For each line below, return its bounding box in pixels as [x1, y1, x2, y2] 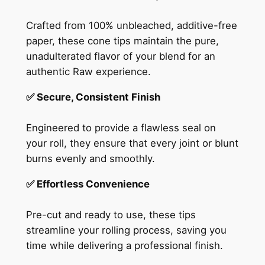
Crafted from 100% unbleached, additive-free [25, 20, 237, 32]
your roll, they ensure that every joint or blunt [25, 137, 238, 149]
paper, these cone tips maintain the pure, [25, 35, 219, 47]
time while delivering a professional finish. [25, 239, 223, 251]
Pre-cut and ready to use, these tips [25, 208, 196, 221]
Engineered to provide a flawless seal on [25, 121, 216, 134]
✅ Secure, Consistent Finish [25, 91, 160, 103]
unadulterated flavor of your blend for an [25, 50, 215, 63]
